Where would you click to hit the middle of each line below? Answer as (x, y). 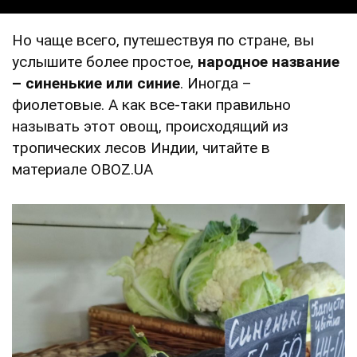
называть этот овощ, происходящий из (150, 126)
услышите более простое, (105, 61)
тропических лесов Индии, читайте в (141, 147)
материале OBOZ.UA (82, 169)
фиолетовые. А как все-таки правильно (151, 104)
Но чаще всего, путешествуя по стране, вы (163, 40)
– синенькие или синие (96, 83)
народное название (269, 61)
